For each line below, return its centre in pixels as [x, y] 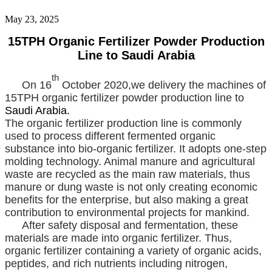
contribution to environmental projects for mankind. [127, 212]
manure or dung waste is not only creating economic [131, 187]
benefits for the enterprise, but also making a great [127, 199]
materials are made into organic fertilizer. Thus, [118, 238]
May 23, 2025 [32, 19]
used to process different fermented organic [110, 136]
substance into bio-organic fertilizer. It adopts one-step [136, 148]
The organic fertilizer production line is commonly [123, 123]
